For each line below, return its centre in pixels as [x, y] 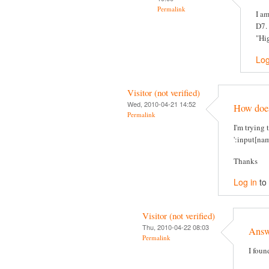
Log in [245, 182]
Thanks [246, 161]
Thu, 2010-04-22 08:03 [176, 227]
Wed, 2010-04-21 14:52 [162, 104]
